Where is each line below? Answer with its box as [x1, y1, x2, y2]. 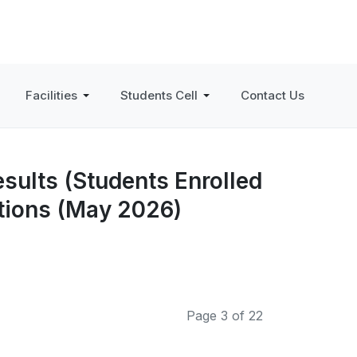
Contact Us [240, 88, 304, 103]
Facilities [25, 88, 77, 103]
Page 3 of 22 [186, 308, 263, 324]
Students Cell [120, 88, 198, 103]
